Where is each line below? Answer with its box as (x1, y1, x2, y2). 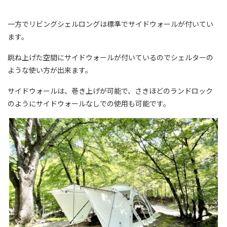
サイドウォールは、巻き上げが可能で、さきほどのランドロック (8, 86, 213, 96)
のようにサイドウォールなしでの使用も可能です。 (8, 98, 170, 109)
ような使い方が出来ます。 (8, 65, 92, 75)
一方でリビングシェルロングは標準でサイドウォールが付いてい (8, 19, 213, 29)
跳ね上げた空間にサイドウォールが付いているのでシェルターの (8, 52, 213, 63)
